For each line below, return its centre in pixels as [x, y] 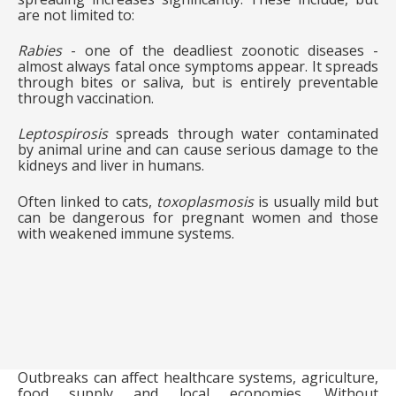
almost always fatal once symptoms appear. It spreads [198, 67]
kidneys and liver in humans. [111, 166]
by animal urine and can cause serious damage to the [198, 150]
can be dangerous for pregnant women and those [198, 217]
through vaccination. [86, 99]
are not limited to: [76, 15]
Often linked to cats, [87, 201]
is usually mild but [316, 201]
